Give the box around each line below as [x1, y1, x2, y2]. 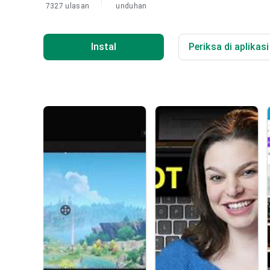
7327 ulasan [45, 2, 90, 10]
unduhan [116, 2, 147, 10]
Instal [90, 41, 117, 52]
